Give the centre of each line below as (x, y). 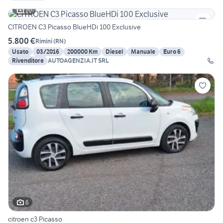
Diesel (114, 52)
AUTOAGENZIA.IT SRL (78, 61)
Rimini (44, 41)
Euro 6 (172, 52)
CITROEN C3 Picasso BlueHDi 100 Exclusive (74, 27)
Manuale (143, 52)
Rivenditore (28, 61)
